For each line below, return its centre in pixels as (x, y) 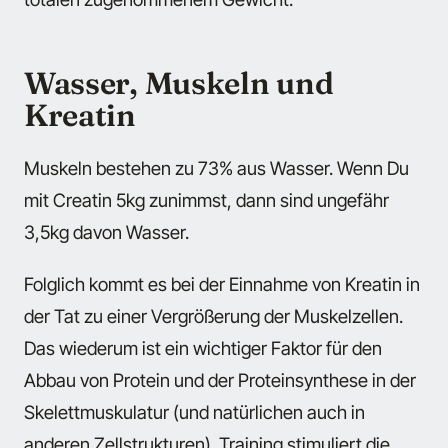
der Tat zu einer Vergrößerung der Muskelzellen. (213, 315)
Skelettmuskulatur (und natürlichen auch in (194, 411)
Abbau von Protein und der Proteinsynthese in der (220, 379)
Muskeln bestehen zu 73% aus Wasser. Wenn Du (216, 167)
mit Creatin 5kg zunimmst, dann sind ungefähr (206, 199)
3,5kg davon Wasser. (106, 231)
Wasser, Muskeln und (179, 83)
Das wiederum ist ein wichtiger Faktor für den (203, 347)
